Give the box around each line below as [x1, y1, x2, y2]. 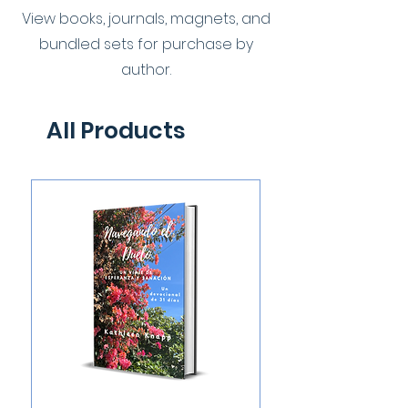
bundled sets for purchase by [38, 34, 253, 55]
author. [120, 59, 171, 80]
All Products [46, 115, 186, 147]
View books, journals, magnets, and [21, 8, 270, 29]
